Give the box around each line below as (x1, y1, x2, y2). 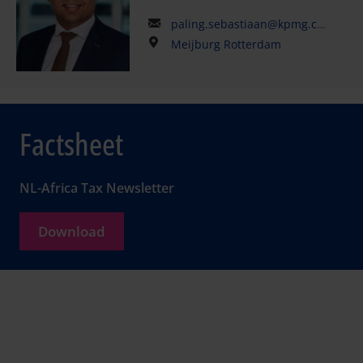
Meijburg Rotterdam (170, 36, 281, 52)
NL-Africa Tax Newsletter (19, 179, 174, 198)
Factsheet (19, 122, 123, 165)
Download (38, 222, 105, 241)
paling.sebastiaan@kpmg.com (170, 16, 317, 32)
